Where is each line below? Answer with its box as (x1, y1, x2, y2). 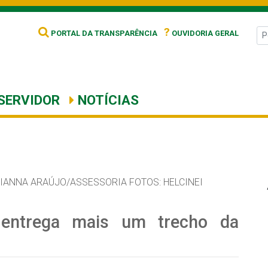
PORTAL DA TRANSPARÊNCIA (49, 29, 157, 38)
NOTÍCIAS (74, 92, 139, 108)
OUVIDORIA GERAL (170, 29, 239, 38)
